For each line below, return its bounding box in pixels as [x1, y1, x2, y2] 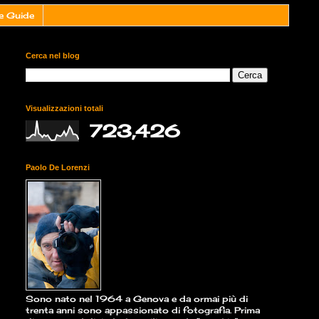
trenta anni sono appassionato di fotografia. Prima [26, 305, 260, 316]
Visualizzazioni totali [26, 104, 103, 113]
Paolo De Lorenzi [26, 163, 90, 172]
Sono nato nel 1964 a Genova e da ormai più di [26, 293, 248, 305]
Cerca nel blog [26, 51, 80, 61]
